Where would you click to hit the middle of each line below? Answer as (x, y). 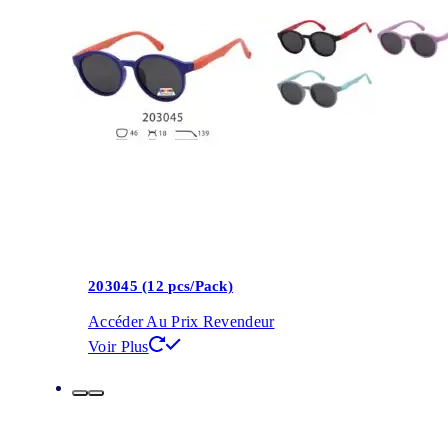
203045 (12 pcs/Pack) (160, 285)
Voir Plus (118, 347)
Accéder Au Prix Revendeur (181, 322)
